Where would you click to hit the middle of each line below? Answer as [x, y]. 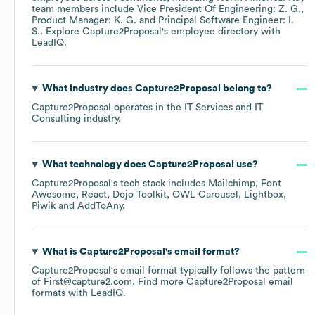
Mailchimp [232, 184]
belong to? [246, 89]
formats [49, 294]
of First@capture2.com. [85, 282]
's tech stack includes [160, 184]
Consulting [56, 119]
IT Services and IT [224, 108]
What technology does [95, 165]
